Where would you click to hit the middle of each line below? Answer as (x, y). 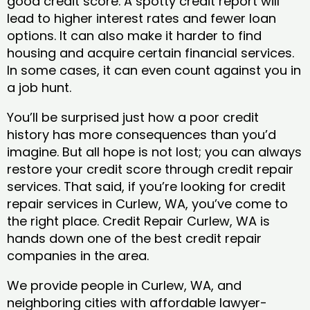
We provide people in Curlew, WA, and (124, 286)
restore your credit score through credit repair (150, 170)
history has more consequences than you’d (142, 135)
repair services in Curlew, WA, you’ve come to (147, 204)
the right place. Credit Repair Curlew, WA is (138, 221)
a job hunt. (39, 88)
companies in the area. (78, 256)
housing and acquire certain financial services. (151, 53)
